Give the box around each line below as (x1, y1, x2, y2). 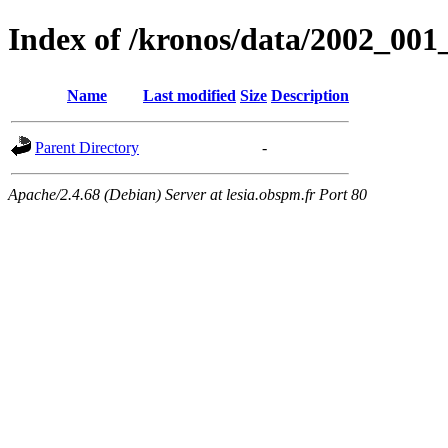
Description (271, 86, 349, 104)
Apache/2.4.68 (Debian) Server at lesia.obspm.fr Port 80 (8, 185, 367, 203)
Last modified (143, 86, 236, 104)
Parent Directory (35, 138, 139, 156)
